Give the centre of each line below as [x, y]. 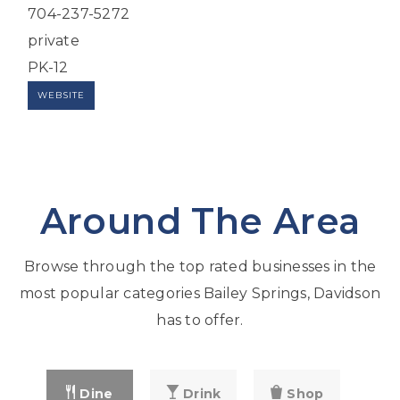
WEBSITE [61, 96]
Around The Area [200, 221]
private [54, 41]
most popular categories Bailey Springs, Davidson [200, 294]
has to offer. [200, 321]
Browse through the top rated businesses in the [200, 267]
